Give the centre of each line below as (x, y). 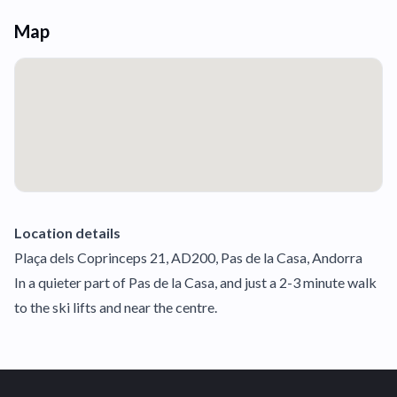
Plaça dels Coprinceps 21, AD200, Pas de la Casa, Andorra (188, 257)
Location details (67, 233)
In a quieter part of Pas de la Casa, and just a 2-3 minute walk (195, 282)
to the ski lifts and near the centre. (116, 307)
